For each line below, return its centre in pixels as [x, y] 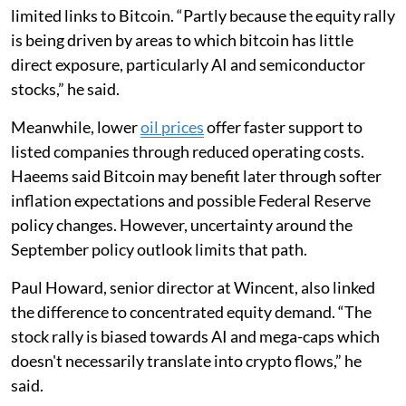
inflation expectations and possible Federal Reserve [191, 200]
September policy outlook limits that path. [159, 249]
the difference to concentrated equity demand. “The [191, 311]
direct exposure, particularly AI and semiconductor [188, 64]
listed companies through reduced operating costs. [188, 151]
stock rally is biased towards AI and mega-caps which [195, 336]
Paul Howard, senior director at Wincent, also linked [193, 287]
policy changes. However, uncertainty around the [182, 224]
